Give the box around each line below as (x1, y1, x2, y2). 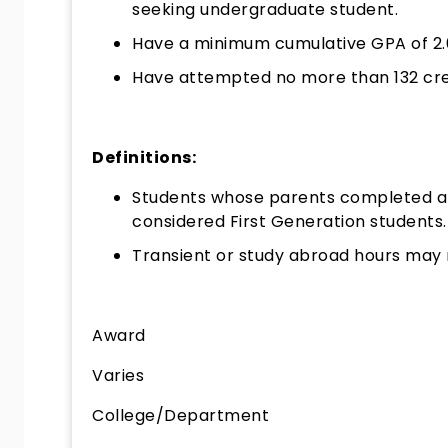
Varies (92, 364, 144, 387)
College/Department (92, 404, 269, 427)
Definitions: (92, 146, 196, 169)
